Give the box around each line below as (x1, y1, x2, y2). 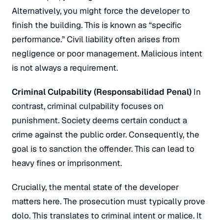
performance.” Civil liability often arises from (12, 34, 180, 45)
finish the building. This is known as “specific (12, 20, 181, 30)
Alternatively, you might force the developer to (12, 5, 190, 16)
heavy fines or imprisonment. (12, 158, 122, 168)
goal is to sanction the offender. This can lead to (12, 143, 194, 154)
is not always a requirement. (12, 62, 118, 73)
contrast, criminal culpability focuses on (12, 101, 164, 111)
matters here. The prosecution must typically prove (12, 196, 205, 207)
